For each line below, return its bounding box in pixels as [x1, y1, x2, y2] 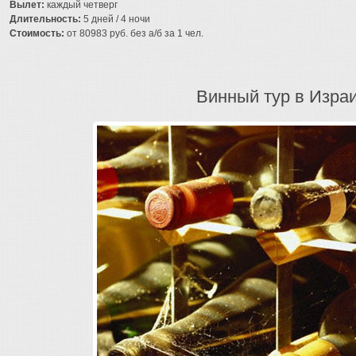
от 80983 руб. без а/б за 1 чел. [64, 28, 203, 39]
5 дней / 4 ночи [81, 14, 150, 25]
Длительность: [10, 14, 81, 25]
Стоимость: [10, 28, 64, 39]
